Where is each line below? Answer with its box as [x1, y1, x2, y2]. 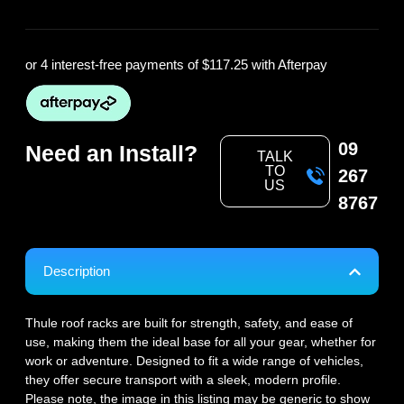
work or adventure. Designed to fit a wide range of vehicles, [25, 353, 363, 369]
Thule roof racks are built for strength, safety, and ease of [25, 316, 353, 331]
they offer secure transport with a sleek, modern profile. [25, 372, 341, 388]
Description [43, 263, 110, 280]
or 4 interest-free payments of [25, 57, 202, 73]
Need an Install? [25, 141, 197, 167]
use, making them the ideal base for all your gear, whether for [25, 335, 376, 350]
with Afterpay [248, 57, 327, 73]
